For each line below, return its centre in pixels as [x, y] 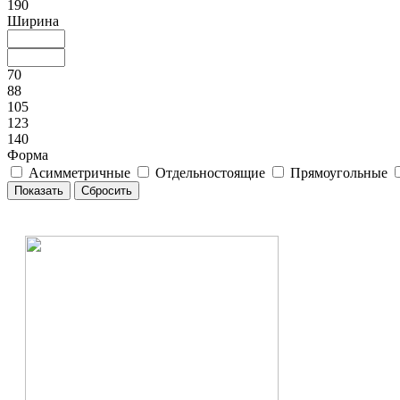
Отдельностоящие [210, 173]
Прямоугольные [339, 173]
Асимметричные [79, 173]
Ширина [33, 21]
